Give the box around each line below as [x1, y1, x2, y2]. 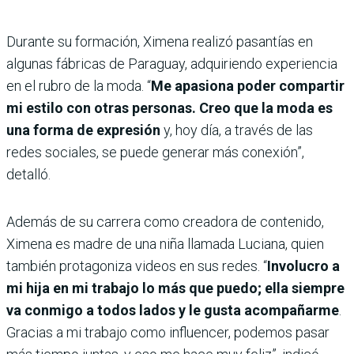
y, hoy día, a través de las [160, 122, 313, 139]
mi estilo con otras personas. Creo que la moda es [6, 100, 333, 117]
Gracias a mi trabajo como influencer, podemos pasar [6, 324, 330, 341]
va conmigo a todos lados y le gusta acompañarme [6, 302, 339, 319]
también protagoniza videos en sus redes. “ [6, 258, 267, 275]
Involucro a [267, 258, 340, 275]
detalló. [6, 166, 51, 183]
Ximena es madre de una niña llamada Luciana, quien [6, 235, 324, 253]
